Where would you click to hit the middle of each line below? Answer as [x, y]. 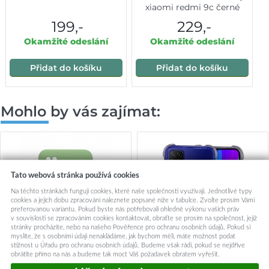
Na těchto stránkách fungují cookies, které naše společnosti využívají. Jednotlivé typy [131, 192]
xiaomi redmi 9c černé [192, 7]
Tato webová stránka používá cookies [75, 175]
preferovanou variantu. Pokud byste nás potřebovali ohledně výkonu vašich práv [125, 210]
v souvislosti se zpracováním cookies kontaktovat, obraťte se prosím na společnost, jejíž [134, 219]
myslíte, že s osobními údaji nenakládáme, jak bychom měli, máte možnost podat [123, 237]
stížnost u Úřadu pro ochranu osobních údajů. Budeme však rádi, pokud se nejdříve [128, 246]
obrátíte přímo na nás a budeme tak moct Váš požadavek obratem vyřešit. [115, 255]
